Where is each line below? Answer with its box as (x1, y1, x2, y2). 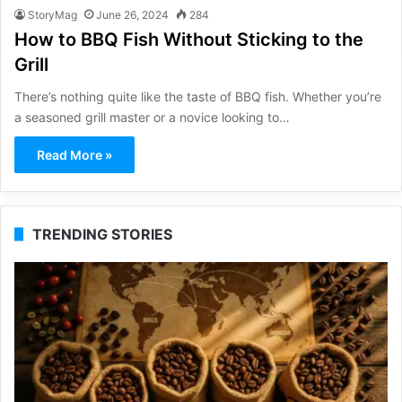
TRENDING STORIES (32, 225, 172, 244)
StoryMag (28, 8, 77, 22)
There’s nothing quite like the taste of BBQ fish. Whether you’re (14, 89, 381, 105)
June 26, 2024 (96, 8, 169, 22)
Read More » (37, 147, 112, 163)
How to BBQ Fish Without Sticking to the (14, 29, 363, 51)
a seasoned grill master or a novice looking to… (14, 109, 290, 126)
